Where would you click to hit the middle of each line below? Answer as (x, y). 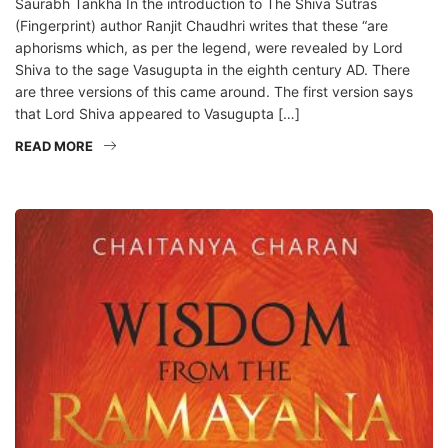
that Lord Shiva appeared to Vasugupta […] (157, 114)
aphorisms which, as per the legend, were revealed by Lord (209, 48)
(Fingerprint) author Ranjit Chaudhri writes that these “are (201, 26)
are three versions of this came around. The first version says (214, 92)
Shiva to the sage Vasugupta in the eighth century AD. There (212, 70)
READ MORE (54, 146)
